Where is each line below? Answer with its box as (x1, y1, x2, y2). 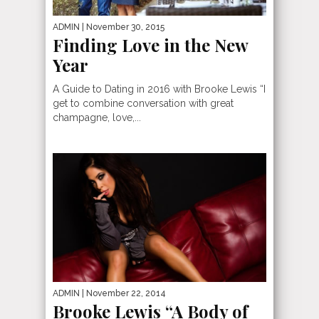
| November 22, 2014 (80, 288, 166, 298)
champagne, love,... (53, 111, 141, 123)
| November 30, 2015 (80, 21, 164, 32)
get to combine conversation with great (53, 97, 234, 109)
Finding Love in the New (53, 33, 248, 56)
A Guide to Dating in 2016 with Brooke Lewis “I (53, 83, 266, 95)
